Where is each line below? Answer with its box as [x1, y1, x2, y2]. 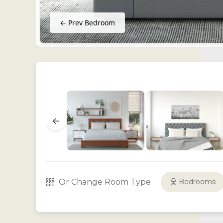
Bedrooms [177, 177, 216, 186]
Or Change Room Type [59, 177, 151, 187]
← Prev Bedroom [60, 18, 115, 27]
